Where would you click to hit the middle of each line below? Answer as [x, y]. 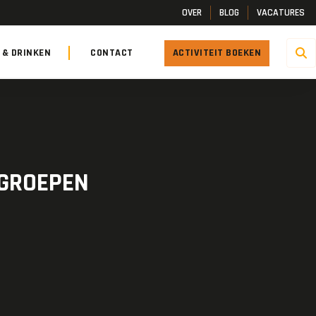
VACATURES [281, 13]
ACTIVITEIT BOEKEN [217, 53]
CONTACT [112, 53]
